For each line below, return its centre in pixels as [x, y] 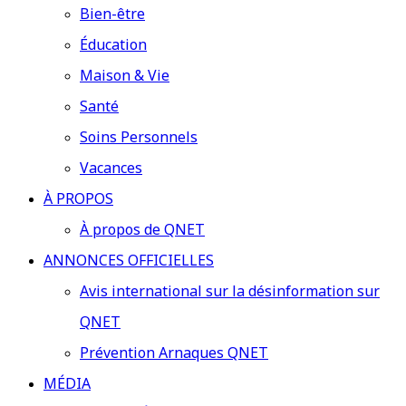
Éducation [113, 45]
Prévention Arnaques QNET [174, 353]
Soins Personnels [139, 138]
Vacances [111, 169]
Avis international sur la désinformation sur [230, 292]
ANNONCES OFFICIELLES [129, 261]
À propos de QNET [142, 230]
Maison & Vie [125, 76]
